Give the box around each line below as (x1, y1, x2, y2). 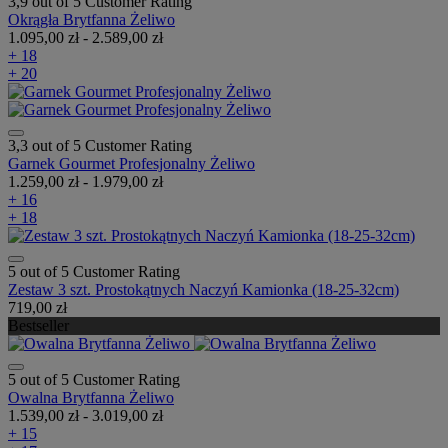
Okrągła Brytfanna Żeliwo (8, 10, 175, 28)
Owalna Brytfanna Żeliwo (8, 388, 174, 406)
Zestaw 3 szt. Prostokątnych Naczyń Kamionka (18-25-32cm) (8, 280, 399, 298)
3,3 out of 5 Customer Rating (8, 136, 192, 154)
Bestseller (8, 316, 69, 334)
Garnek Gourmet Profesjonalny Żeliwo (8, 154, 255, 172)
